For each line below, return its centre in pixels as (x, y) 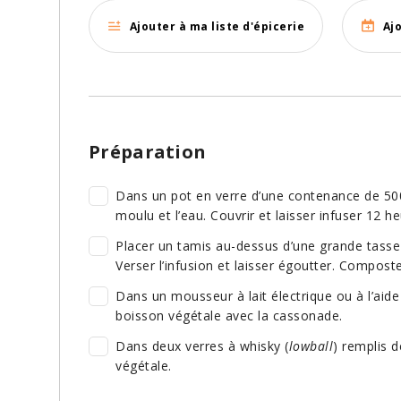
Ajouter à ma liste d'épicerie (217, 26)
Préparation (148, 152)
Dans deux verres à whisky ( (202, 346)
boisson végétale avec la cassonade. (229, 316)
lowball (311, 346)
